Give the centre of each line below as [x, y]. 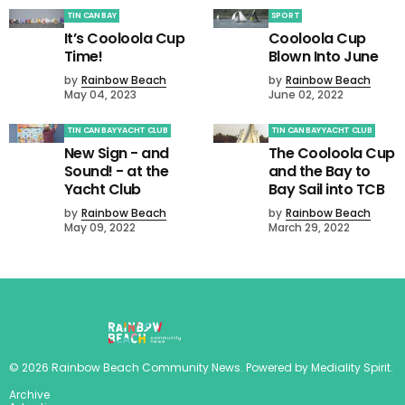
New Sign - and [116, 154]
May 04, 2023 [100, 95]
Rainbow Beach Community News [146, 368]
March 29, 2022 [309, 228]
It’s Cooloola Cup [124, 39]
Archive [29, 395]
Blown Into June [323, 57]
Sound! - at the [116, 172]
